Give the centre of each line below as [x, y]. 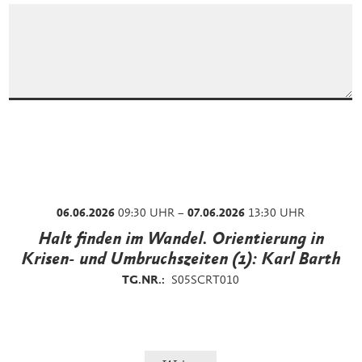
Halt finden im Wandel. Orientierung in [181, 240]
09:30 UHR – [152, 214]
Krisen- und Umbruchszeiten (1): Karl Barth [181, 260]
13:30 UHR [275, 214]
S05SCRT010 [206, 281]
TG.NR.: [144, 281]
